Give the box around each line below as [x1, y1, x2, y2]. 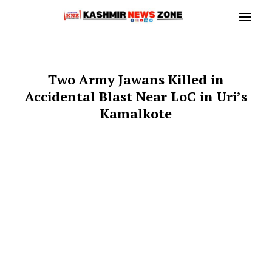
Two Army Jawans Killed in [48, 70, 224, 88]
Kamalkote [100, 104, 172, 122]
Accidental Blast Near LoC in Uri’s [25, 87, 247, 105]
